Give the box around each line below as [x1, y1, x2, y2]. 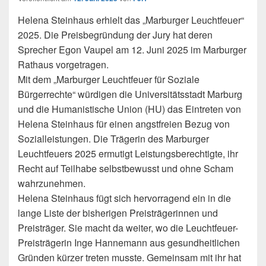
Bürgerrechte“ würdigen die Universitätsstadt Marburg [18, 87, 242, 101]
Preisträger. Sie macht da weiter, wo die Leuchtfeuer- [18, 221, 238, 235]
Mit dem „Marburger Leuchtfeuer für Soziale [18, 72, 199, 86]
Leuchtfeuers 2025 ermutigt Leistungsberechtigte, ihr [18, 147, 238, 160]
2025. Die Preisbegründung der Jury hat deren [18, 28, 213, 42]
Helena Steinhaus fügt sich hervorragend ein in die [18, 191, 231, 205]
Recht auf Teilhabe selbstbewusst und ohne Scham [18, 161, 233, 175]
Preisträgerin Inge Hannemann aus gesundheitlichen [18, 236, 240, 249]
